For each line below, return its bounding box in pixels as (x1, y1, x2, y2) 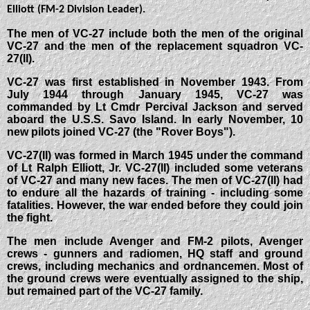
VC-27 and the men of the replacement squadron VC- (7, 40, 303, 53)
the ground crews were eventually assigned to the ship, (7, 273, 303, 285)
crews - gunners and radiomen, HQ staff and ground (7, 248, 303, 260)
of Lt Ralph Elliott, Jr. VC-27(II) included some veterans (7, 162, 303, 174)
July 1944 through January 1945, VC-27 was (7, 89, 303, 101)
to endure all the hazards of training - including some (7, 187, 303, 199)
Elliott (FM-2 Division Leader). (7, 4, 145, 16)
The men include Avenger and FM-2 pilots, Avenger (7, 235, 303, 248)
